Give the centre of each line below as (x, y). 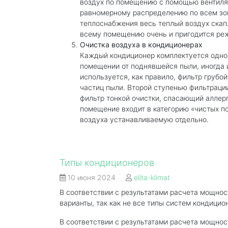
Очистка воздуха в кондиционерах (141, 45)
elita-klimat (152, 177)
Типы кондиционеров (107, 163)
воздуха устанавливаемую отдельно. (144, 119)
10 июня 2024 (92, 177)
